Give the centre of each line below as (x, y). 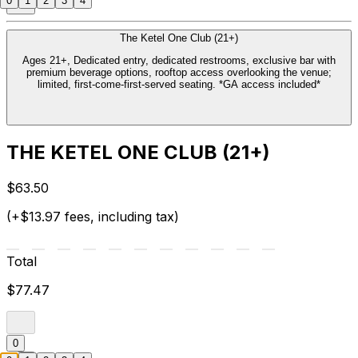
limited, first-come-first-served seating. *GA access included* (179, 85)
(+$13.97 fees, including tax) (93, 217)
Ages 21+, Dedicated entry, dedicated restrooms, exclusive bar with (179, 61)
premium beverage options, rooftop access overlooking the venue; (179, 73)
